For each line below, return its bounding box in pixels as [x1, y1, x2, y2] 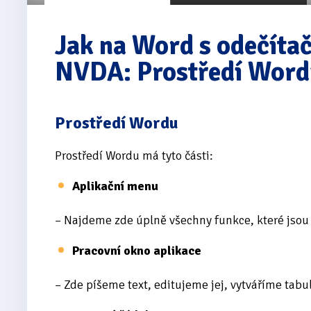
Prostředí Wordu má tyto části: [55, 147, 213, 163]
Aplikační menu [72, 178, 161, 194]
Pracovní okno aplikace [72, 242, 201, 258]
